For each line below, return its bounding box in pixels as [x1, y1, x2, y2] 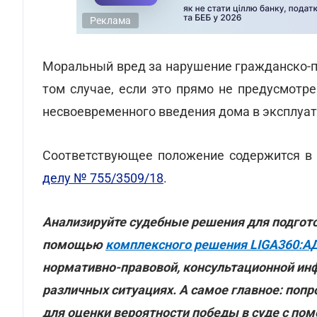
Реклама [90, 15, 131, 26]
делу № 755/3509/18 [42, 171, 163, 185]
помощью [42, 237, 105, 252]
